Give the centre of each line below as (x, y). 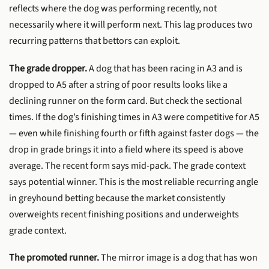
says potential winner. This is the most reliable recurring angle (134, 182)
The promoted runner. (54, 257)
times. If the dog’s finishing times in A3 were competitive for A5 (134, 117)
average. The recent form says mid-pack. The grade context (127, 165)
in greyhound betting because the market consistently (117, 198)
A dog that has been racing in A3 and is (165, 68)
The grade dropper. (48, 68)
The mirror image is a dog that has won (178, 257)
